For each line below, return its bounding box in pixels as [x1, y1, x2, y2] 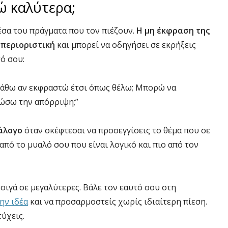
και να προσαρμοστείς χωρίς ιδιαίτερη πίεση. [28, 195, 207, 207]
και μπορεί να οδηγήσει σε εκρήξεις [55, 39, 196, 50]
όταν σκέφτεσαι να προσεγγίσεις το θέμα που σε [22, 124, 210, 136]
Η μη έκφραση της [136, 24, 210, 36]
